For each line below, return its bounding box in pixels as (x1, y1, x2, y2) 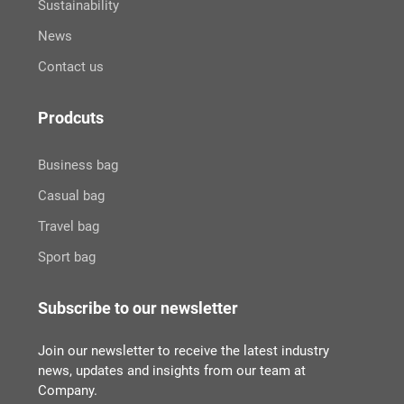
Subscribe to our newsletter (37, 298, 238, 318)
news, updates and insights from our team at (37, 363, 306, 380)
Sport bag (37, 249, 96, 266)
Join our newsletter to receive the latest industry (37, 343, 329, 360)
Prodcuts (37, 108, 104, 128)
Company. (37, 382, 97, 399)
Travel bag (37, 218, 99, 235)
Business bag (37, 157, 118, 174)
